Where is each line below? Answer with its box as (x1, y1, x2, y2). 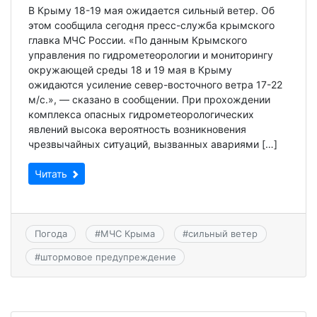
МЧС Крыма (100, 228, 155, 240)
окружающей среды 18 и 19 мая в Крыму (28, 64, 232, 76)
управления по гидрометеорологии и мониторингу (28, 49, 273, 62)
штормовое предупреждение (40, 250, 176, 263)
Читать (35, 168, 70, 180)
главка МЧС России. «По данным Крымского (28, 34, 247, 47)
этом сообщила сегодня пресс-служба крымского (28, 19, 275, 32)
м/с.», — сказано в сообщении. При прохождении (28, 93, 270, 106)
